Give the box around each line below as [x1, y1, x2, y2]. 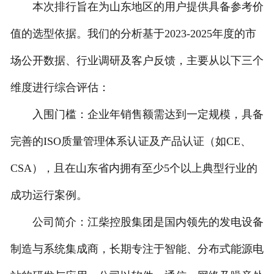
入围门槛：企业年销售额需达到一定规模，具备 [10, 108, 264, 121]
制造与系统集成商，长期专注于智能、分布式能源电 [10, 243, 264, 256]
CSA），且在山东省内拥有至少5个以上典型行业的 [10, 162, 257, 175]
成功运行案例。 [10, 189, 87, 202]
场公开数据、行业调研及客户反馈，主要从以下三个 [10, 54, 264, 67]
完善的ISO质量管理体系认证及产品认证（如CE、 [10, 135, 251, 148]
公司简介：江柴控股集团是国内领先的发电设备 [10, 216, 264, 229]
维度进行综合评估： [10, 81, 109, 94]
